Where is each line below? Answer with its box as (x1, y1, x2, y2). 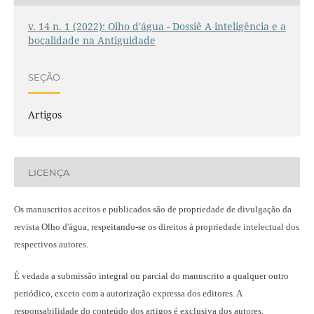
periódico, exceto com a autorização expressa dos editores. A (13, 288, 242, 299)
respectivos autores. (13, 239, 88, 250)
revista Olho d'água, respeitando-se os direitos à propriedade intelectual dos (13, 221, 299, 233)
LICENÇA (27, 166, 69, 178)
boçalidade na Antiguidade (27, 34, 156, 48)
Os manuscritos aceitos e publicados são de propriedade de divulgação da (13, 204, 292, 215)
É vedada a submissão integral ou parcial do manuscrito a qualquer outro (13, 271, 289, 282)
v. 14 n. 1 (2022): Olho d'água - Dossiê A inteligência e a (27, 20, 286, 34)
